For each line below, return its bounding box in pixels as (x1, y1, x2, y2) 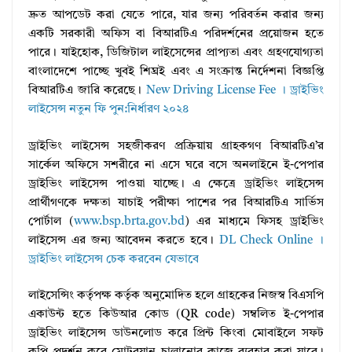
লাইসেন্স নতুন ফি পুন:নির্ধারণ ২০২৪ (28, 104, 189, 116)
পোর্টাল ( (28, 215, 74, 228)
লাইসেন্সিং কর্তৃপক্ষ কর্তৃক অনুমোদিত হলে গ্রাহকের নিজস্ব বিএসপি (28, 290, 324, 302)
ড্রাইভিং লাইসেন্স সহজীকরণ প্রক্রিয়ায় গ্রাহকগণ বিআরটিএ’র (28, 140, 324, 152)
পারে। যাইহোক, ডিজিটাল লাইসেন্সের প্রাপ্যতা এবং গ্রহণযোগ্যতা (28, 47, 324, 60)
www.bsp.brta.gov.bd (73, 215, 185, 228)
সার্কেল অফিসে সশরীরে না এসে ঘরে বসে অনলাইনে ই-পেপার (28, 159, 324, 171)
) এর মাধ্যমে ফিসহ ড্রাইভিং (184, 215, 324, 228)
